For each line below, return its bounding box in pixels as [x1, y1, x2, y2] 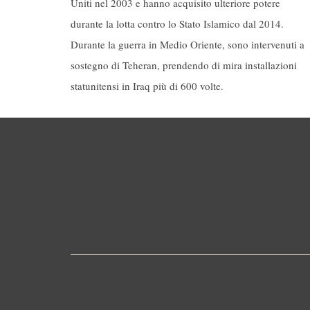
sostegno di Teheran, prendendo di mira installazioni [71, 58, 297, 73]
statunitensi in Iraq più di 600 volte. [71, 79, 224, 93]
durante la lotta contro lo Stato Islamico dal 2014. [71, 17, 284, 31]
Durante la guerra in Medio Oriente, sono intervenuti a [71, 37, 304, 52]
